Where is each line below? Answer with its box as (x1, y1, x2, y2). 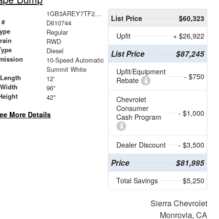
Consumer (116, 103, 149, 113)
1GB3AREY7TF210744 (94, 9, 101, 19)
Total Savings (116, 175, 158, 186)
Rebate (116, 75, 141, 86)
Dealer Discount (116, 140, 166, 150)
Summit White (46, 65, 87, 74)
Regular (46, 27, 68, 37)
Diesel (46, 46, 64, 56)
